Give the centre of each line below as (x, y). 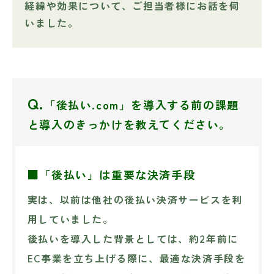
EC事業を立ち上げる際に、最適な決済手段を (136, 258)
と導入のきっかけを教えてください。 (129, 124)
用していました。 (70, 219)
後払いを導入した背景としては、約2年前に (133, 239)
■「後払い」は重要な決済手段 (111, 174)
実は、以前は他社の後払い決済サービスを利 (135, 200)
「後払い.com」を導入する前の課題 (142, 104)
